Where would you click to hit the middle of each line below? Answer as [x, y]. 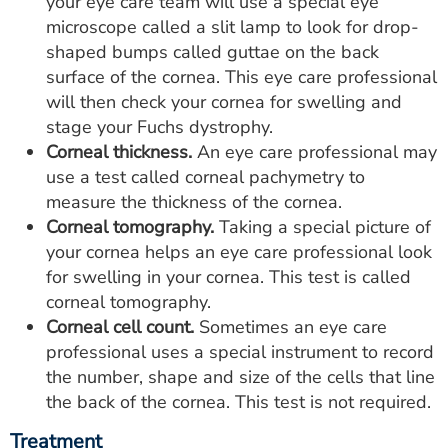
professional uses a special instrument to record [240, 351]
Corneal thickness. [119, 151]
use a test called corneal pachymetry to [205, 176]
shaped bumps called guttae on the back [212, 51]
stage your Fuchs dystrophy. [159, 126]
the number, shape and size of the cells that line [240, 376]
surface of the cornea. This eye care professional [241, 76]
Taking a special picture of [322, 226]
